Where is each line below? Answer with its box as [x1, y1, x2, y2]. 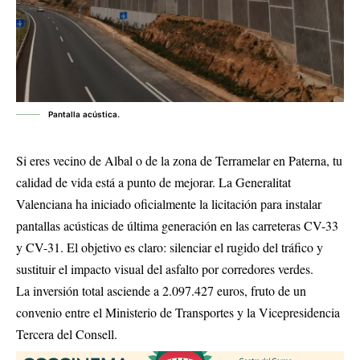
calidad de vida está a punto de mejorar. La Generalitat [16, 174, 291, 191]
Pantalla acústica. [48, 109, 120, 120]
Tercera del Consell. [16, 325, 117, 343]
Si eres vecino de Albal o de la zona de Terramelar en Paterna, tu [16, 152, 342, 170]
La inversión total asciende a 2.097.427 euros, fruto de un [16, 282, 306, 300]
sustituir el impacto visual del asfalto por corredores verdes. [16, 260, 313, 278]
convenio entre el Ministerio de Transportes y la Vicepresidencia [16, 304, 340, 321]
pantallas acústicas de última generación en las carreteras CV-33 [16, 217, 338, 235]
